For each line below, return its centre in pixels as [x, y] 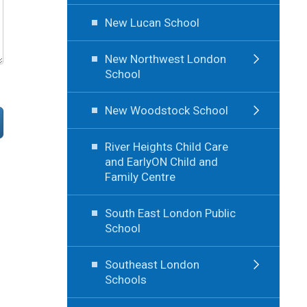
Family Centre [140, 176]
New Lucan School [152, 22]
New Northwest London [165, 59]
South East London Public [170, 213]
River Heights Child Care [166, 146]
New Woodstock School [166, 110]
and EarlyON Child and [161, 161]
